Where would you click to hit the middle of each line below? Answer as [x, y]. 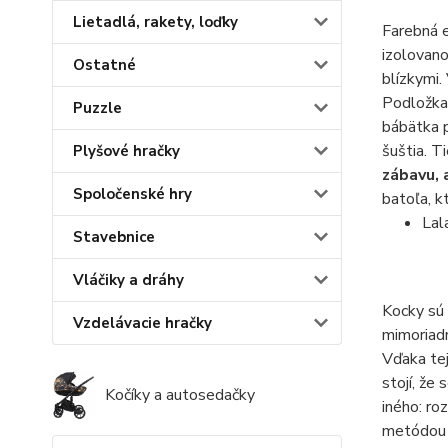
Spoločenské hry [132, 194]
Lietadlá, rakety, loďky [155, 22]
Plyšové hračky [126, 151]
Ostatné [104, 65]
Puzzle [97, 108]
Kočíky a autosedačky [180, 395]
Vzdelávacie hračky [142, 323]
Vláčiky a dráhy [128, 280]
